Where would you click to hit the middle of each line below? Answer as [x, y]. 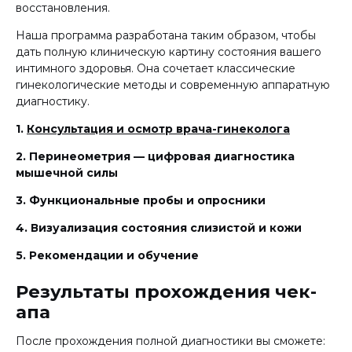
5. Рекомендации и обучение [107, 255]
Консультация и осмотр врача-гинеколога [158, 128]
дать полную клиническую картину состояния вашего [169, 51]
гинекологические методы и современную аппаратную [173, 84]
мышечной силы [67, 172]
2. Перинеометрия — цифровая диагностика [155, 156]
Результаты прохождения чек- [166, 292]
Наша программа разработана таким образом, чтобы [166, 35]
